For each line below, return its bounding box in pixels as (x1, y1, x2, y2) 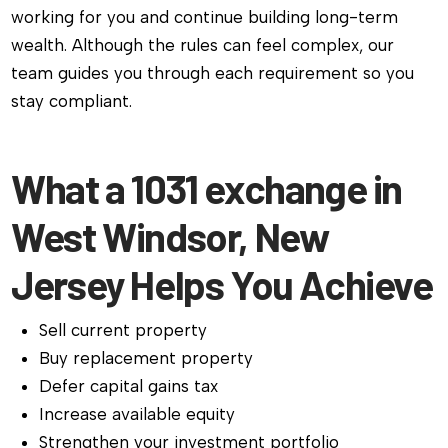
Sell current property (39, 320, 208, 341)
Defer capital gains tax (39, 376, 219, 397)
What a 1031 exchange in (11, 164, 403, 213)
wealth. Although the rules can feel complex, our (11, 34, 395, 55)
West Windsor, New (11, 212, 329, 261)
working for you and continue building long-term (11, 6, 399, 27)
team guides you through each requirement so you (11, 62, 415, 83)
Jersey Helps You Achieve (11, 260, 433, 309)
